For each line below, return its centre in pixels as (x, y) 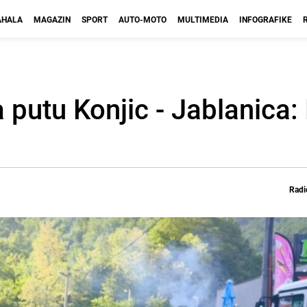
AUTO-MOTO (143, 19)
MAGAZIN (52, 19)
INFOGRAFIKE (266, 19)
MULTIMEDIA (203, 19)
